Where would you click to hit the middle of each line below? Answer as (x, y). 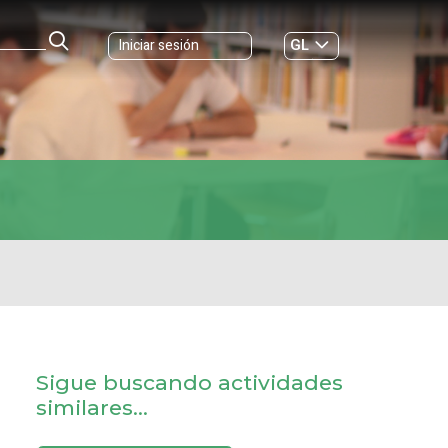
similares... (92, 407)
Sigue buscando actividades (189, 382)
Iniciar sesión (159, 45)
